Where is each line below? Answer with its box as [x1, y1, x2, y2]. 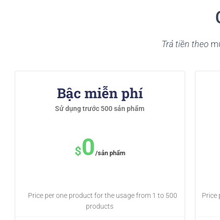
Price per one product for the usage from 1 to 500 [28, 192, 178, 199]
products [86, 202, 114, 210]
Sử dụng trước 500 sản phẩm [55, 105, 145, 112]
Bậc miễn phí [56, 84, 143, 102]
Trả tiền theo [161, 39, 209, 49]
